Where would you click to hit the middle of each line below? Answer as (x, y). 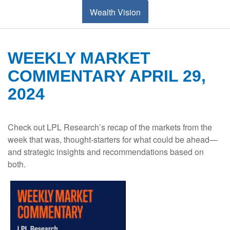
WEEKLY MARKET (79, 58)
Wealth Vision (115, 12)
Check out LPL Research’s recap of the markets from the (110, 127)
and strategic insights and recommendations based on (106, 152)
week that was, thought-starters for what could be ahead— (113, 140)
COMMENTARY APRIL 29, (107, 76)
